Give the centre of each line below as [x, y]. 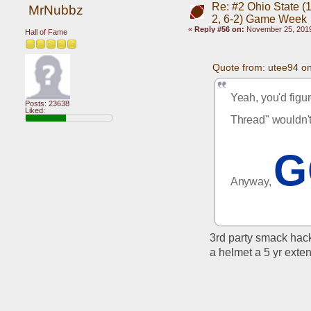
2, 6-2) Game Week [259, 19]
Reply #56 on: [219, 29]
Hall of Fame [46, 32]
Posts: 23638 [47, 103]
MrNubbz [56, 10]
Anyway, [252, 182]
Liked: [35, 110]
